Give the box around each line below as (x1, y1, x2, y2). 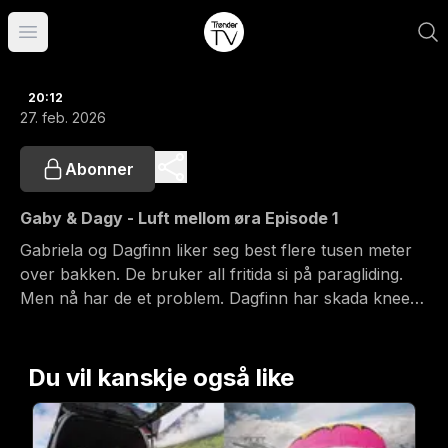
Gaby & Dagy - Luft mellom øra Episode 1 (20, 208, 338, 228)
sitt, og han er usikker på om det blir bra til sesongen (20, 312, 421, 332)
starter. (20, 336, 73, 356)
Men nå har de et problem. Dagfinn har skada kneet (20, 288, 293, 308)
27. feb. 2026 (20, 109, 106, 126)
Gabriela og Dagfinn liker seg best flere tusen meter (20, 240, 412, 260)
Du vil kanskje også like (28, 363, 294, 392)
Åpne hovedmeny (26, 32, 162, 53)
